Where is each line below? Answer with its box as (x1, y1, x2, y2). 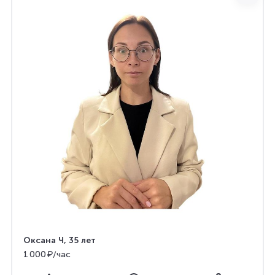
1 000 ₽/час (23, 249, 71, 260)
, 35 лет (64, 235, 96, 246)
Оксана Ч (23, 235, 64, 246)
